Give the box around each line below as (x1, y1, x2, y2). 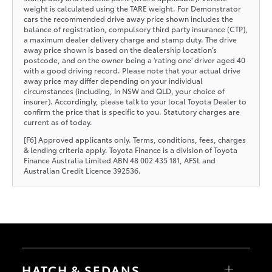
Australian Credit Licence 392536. (23, 165, 141, 175)
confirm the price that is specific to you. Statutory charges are (23, 106, 240, 117)
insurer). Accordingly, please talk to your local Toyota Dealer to (23, 95, 246, 106)
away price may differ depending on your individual (23, 75, 203, 86)
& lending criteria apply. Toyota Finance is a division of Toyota (23, 144, 237, 155)
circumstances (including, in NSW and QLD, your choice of (23, 85, 225, 96)
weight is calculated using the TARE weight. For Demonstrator (23, 2, 241, 13)
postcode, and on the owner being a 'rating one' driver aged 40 (23, 54, 245, 65)
